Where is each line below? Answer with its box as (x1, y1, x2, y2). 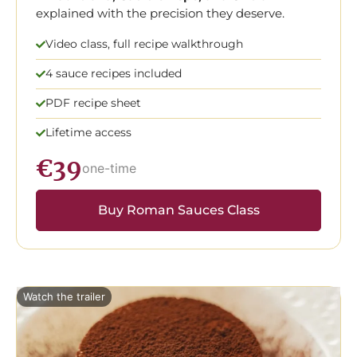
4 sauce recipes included (45, 66, 182, 81)
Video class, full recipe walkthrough (45, 37, 243, 52)
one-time (82, 160, 136, 177)
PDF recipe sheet (45, 96, 141, 111)
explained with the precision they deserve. (36, 5, 284, 21)
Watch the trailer (23, 289, 105, 303)
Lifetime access (45, 125, 131, 140)
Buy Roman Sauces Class (97, 202, 260, 218)
